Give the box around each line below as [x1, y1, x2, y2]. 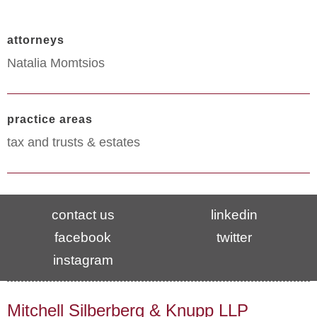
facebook [54, 230, 111, 245]
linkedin [211, 207, 258, 222]
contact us [51, 207, 115, 222]
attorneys [7, 34, 64, 46]
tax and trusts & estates [7, 135, 140, 149]
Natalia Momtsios [7, 56, 105, 70]
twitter [217, 230, 252, 245]
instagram [52, 253, 113, 267]
